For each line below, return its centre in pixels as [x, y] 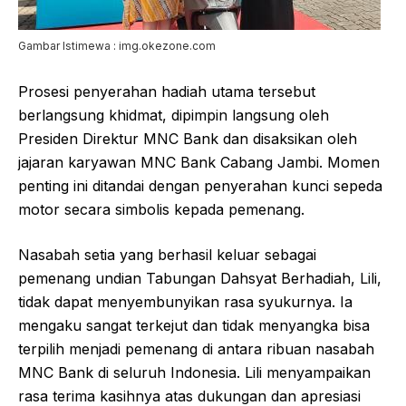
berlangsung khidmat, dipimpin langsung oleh [174, 115]
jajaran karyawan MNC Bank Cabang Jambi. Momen [199, 162]
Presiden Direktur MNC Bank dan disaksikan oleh [188, 138]
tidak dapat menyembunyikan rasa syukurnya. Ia [185, 301]
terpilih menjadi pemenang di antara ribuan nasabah [196, 348]
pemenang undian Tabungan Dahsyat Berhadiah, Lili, [200, 278]
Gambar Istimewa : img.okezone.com [117, 45]
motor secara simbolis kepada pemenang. [161, 209]
